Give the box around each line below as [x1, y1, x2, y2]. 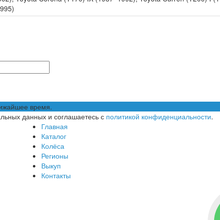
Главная [41, 121, 68, 132]
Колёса [41, 141, 64, 151]
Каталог [41, 131, 66, 141]
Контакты [41, 170, 71, 181]
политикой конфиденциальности [106, 111, 211, 122]
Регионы [41, 151, 68, 161]
